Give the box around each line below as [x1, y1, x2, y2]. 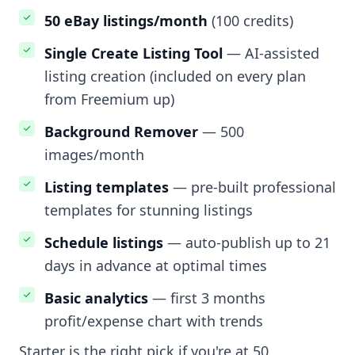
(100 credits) [208, 11, 293, 31]
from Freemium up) [44, 90, 174, 109]
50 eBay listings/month [44, 11, 208, 31]
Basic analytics [44, 288, 148, 308]
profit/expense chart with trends [44, 311, 263, 331]
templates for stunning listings [44, 200, 253, 220]
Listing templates [44, 177, 169, 197]
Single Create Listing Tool [44, 44, 223, 63]
